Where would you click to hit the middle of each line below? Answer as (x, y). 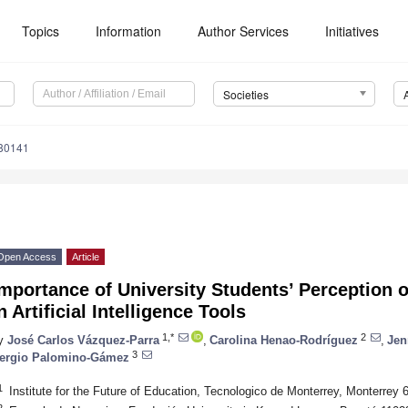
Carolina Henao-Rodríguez (284, 340)
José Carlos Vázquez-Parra (83, 340)
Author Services (244, 31)
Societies (245, 95)
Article (86, 257)
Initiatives (352, 31)
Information (129, 31)
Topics (41, 31)
